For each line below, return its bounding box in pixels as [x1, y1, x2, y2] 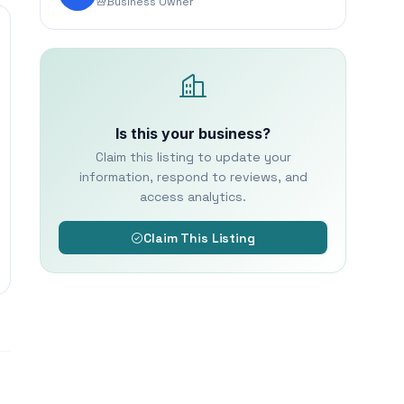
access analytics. [140, 188, 246, 205]
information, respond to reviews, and [78, 169, 308, 185]
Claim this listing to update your [95, 149, 291, 165]
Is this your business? [115, 124, 271, 142]
